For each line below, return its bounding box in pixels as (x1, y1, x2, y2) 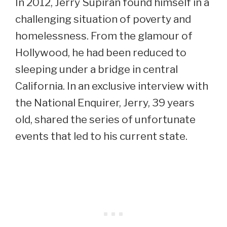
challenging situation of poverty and (15, 12, 191, 25)
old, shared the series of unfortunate (15, 112, 196, 126)
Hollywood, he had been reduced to (15, 46, 186, 59)
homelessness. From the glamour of (15, 29, 193, 42)
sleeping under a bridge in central (15, 62, 178, 75)
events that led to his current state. (15, 129, 187, 142)
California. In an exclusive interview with (15, 79, 208, 92)
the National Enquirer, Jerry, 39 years (15, 96, 195, 109)
